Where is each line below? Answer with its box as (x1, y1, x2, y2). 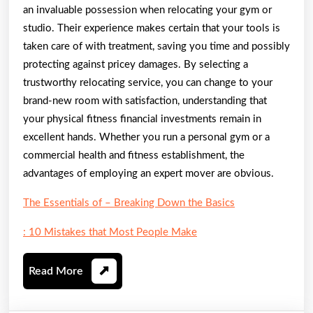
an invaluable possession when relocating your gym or (23, 4, 272, 15)
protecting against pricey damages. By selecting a (23, 59, 248, 70)
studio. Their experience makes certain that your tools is (23, 22, 280, 34)
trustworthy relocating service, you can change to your (23, 77, 272, 88)
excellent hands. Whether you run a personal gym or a (23, 131, 270, 143)
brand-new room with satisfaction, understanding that (23, 95, 267, 106)
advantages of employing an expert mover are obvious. (23, 168, 274, 179)
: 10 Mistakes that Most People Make (23, 226, 197, 238)
